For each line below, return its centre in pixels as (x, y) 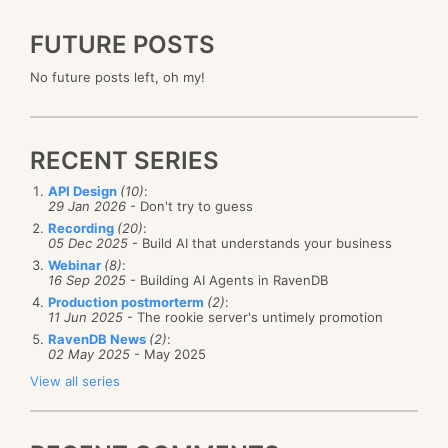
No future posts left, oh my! (117, 76)
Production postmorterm (127, 301)
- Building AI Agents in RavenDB (227, 279)
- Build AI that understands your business (260, 242)
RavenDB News (98, 338)
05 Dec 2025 (88, 242)
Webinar (76, 264)
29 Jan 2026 (87, 205)
